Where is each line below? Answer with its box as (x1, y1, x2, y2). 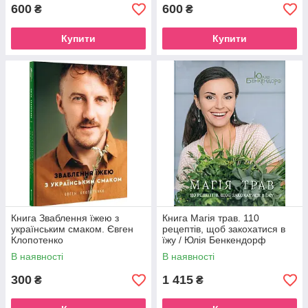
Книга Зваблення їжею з (11, 212, 119, 223)
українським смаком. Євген (11, 223, 133, 234)
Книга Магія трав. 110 (162, 212, 259, 223)
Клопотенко (11, 234, 63, 245)
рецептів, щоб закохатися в (162, 223, 285, 234)
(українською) (162, 245, 224, 256)
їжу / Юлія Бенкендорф (162, 234, 266, 245)
